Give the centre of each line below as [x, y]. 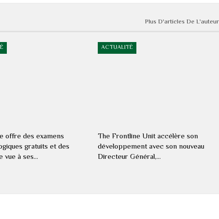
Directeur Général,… [130, 157]
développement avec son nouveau [151, 147]
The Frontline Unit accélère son [148, 136]
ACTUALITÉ [117, 47]
